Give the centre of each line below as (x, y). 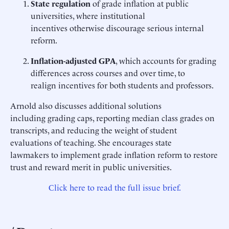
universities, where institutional (88, 15)
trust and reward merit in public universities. (92, 167)
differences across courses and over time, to (108, 73)
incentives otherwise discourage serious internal (117, 28)
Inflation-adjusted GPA (73, 60)
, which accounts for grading (166, 60)
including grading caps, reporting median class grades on (112, 118)
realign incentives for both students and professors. (123, 85)
